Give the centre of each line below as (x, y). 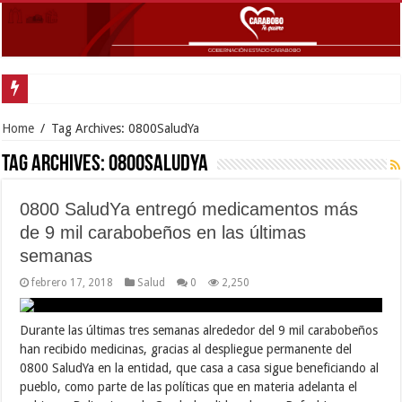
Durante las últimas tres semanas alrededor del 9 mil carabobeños (199, 330)
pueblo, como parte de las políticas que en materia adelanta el (189, 386)
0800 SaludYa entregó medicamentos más (189, 209)
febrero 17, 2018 (73, 282)
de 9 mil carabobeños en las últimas (163, 232)
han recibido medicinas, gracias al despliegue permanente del (186, 349)
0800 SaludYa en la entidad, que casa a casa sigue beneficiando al (200, 367)
